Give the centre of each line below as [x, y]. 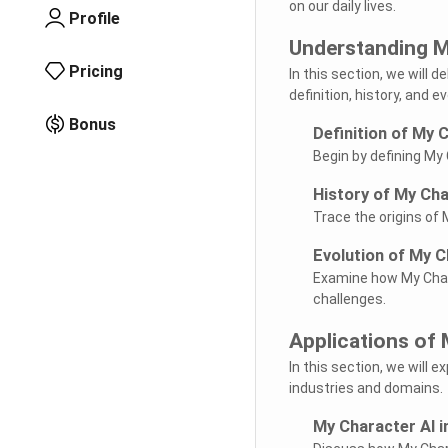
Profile [94, 18]
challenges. [349, 298]
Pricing [96, 71]
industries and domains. [365, 387]
